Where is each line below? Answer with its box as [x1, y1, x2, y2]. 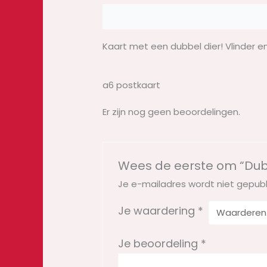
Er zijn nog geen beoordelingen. [103, 105, 241, 118]
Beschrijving [103, 10, 161, 23]
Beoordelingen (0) [172, 10, 259, 23]
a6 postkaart [103, 78, 161, 91]
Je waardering [118, 203, 198, 218]
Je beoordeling [118, 235, 201, 251]
